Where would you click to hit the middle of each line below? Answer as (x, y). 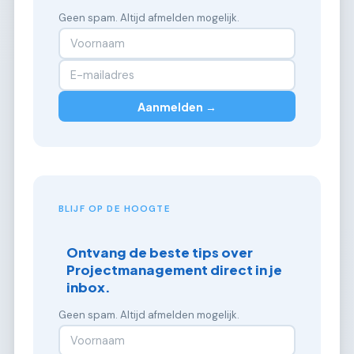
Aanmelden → (177, 106)
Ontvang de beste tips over (160, 252)
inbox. (89, 287)
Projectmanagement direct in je (175, 269)
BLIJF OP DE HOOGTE (115, 209)
